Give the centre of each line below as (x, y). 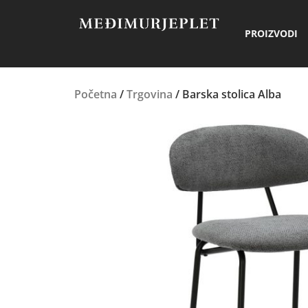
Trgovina (149, 94)
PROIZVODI (271, 33)
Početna (95, 94)
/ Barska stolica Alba (227, 94)
